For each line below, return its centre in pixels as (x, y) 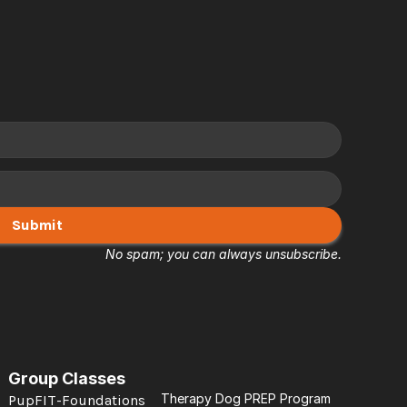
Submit (37, 224)
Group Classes (67, 378)
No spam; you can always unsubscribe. (223, 253)
